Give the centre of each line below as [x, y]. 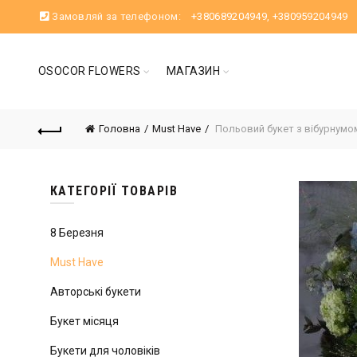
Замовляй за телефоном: [116, 16]
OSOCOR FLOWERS [89, 71]
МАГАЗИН [193, 71]
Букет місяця [84, 321]
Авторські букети [95, 292]
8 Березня [76, 233]
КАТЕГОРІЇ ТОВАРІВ [114, 191]
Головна [119, 129]
